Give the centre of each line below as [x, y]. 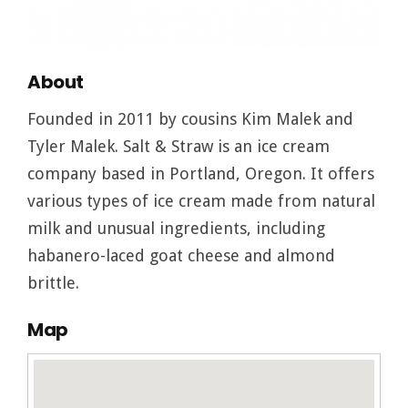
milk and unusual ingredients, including [176, 229]
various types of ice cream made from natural [201, 201]
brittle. [53, 283]
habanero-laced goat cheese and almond [181, 256]
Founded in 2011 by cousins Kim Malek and [190, 119]
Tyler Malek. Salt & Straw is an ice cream [178, 147]
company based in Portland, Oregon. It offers [201, 174]
